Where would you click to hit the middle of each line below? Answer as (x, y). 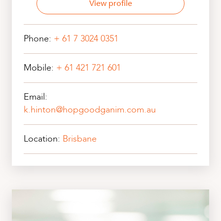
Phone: (39, 38)
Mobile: (40, 68)
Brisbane (80, 139)
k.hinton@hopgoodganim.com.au (90, 110)
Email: (36, 97)
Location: (43, 139)
